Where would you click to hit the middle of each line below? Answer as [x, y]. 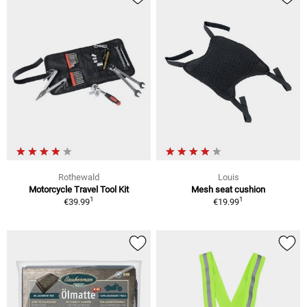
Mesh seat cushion [228, 190]
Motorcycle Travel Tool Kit [79, 190]
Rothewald [79, 177]
